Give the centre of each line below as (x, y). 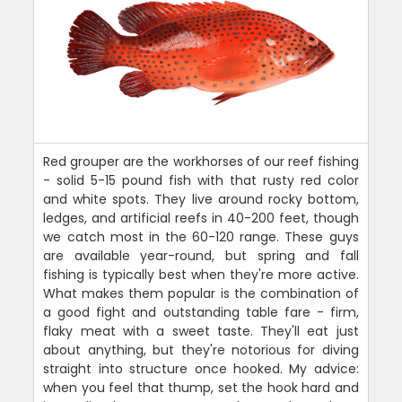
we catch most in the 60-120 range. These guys (201, 237)
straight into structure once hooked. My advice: (201, 369)
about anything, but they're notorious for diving (201, 350)
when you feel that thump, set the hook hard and (201, 388)
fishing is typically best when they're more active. (201, 275)
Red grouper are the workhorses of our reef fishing (201, 162)
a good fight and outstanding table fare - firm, (201, 312)
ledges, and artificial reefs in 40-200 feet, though (201, 218)
